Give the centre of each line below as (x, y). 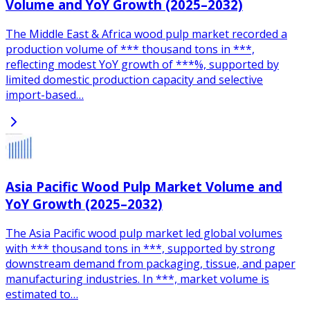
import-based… (45, 95)
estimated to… (42, 294)
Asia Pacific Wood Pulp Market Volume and (144, 186)
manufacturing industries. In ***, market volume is (137, 279)
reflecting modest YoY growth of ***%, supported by (142, 65)
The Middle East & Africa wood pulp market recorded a (146, 34)
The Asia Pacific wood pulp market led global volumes (144, 233)
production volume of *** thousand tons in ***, (130, 49)
